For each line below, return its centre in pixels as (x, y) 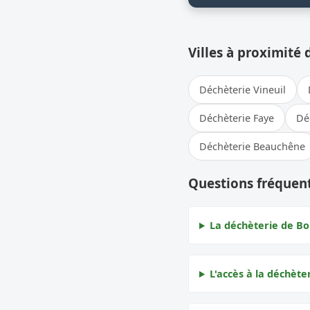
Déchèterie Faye (237, 118)
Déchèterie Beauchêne (252, 146)
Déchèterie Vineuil (243, 89)
